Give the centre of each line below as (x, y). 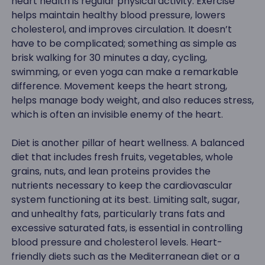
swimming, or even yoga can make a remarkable (125, 72)
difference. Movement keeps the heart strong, (119, 86)
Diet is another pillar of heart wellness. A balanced (127, 143)
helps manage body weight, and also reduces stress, (132, 101)
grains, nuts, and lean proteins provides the (111, 172)
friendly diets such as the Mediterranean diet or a (125, 257)
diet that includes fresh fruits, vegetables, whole (122, 157)
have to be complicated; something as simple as (124, 44)
